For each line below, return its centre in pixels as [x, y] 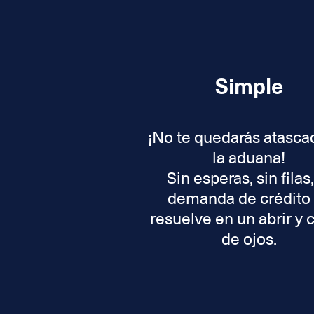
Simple [249, 87]
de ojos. [249, 239]
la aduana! [249, 158]
